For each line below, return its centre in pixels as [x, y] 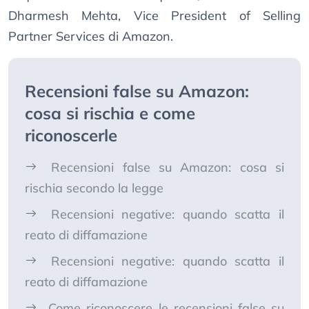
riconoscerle [71, 136]
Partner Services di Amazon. [91, 37]
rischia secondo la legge [94, 188]
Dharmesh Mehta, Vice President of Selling [154, 16]
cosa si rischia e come [110, 113]
